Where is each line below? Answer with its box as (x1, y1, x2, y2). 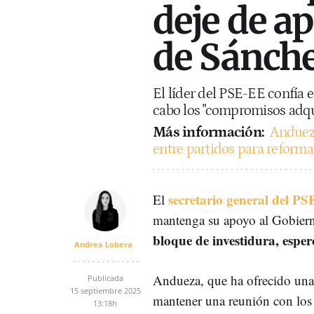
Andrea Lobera (74, 238, 132, 250)
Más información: (153, 123, 264, 141)
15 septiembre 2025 (69, 285, 141, 296)
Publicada (87, 272, 123, 283)
